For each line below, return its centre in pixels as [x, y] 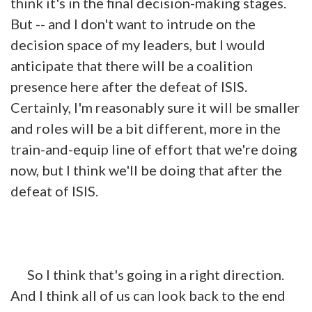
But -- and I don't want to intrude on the [133, 23]
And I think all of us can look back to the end [148, 295]
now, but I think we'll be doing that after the [146, 170]
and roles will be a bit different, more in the [146, 128]
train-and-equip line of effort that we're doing [154, 149]
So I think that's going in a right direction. [149, 274]
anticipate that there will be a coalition [132, 65]
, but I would [227, 44]
